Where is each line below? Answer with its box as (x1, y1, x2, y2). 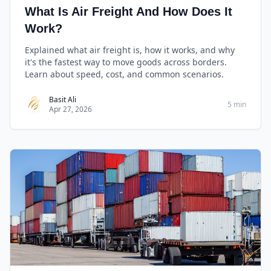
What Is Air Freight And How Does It (25, 5, 232, 18)
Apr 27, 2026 (49, 104, 92, 114)
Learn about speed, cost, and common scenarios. (25, 68, 224, 80)
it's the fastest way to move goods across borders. (25, 56, 227, 68)
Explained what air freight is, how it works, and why (25, 44, 235, 56)
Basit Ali (49, 94, 76, 105)
